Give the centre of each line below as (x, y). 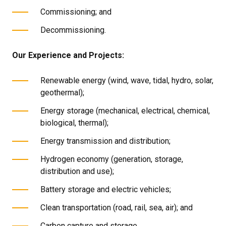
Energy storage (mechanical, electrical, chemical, (125, 111)
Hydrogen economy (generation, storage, (112, 159)
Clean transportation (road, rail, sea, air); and (117, 208)
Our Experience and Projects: (68, 55)
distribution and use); (77, 171)
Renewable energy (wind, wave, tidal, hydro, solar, (127, 80)
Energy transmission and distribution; (105, 141)
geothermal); (62, 93)
